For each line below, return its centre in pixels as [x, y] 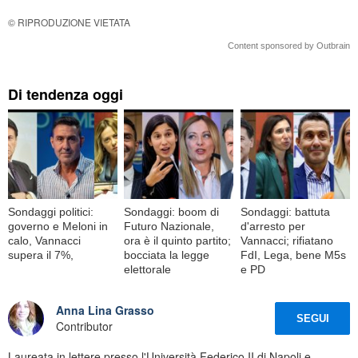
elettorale [148, 269]
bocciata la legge [167, 255]
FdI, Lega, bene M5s [293, 255]
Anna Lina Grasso [105, 310]
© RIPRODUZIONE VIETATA [69, 22]
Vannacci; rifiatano [286, 240]
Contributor [84, 326]
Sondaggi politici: [51, 211]
